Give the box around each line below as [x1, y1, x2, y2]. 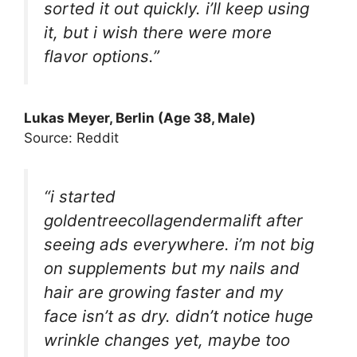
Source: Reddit [24, 130, 119, 147]
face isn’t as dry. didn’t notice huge [44, 305, 313, 326]
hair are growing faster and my [44, 281, 283, 302]
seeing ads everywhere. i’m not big [44, 233, 314, 254]
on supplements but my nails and [44, 257, 300, 278]
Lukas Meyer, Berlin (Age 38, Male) [24, 110, 256, 127]
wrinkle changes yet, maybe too [44, 329, 290, 350]
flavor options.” [44, 45, 159, 66]
